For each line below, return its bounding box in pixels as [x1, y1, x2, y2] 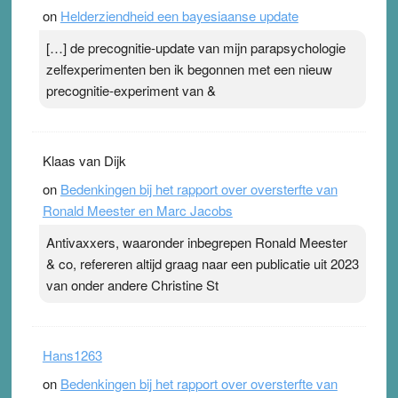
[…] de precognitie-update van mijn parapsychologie [45, 37, 346, 57]
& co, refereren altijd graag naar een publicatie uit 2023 [45, 253, 359, 273]
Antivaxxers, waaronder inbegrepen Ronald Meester [45, 232, 347, 251]
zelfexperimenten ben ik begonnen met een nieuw [45, 59, 332, 78]
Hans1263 [42, 345, 102, 364]
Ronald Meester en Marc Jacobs [42, 200, 233, 219]
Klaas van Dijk [42, 150, 126, 170]
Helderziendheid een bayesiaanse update [60, 5, 298, 25]
